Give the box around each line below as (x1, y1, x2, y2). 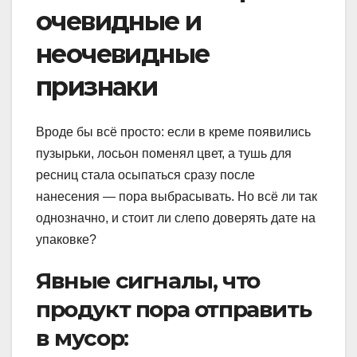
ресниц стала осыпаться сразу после (36, 167, 255, 182)
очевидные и (36, 6, 202, 37)
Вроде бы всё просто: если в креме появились (36, 124, 311, 139)
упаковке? (36, 232, 96, 246)
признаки (36, 71, 158, 103)
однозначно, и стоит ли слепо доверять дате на (36, 210, 316, 225)
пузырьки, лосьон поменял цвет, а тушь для (36, 146, 292, 160)
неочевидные (36, 38, 210, 70)
